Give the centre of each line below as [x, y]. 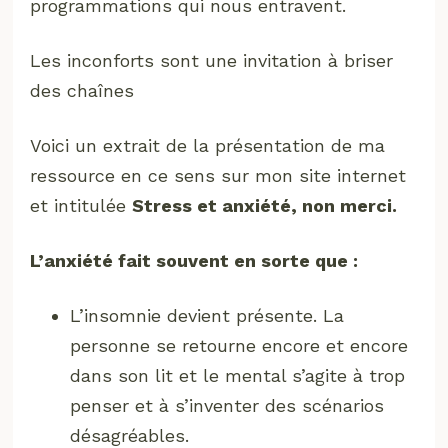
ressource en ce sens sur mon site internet [218, 175]
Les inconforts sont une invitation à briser [212, 60]
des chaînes [82, 90]
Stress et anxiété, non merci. [265, 205]
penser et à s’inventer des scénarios [227, 405]
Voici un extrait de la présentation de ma [208, 145]
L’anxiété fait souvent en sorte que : [194, 260]
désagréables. [130, 435]
